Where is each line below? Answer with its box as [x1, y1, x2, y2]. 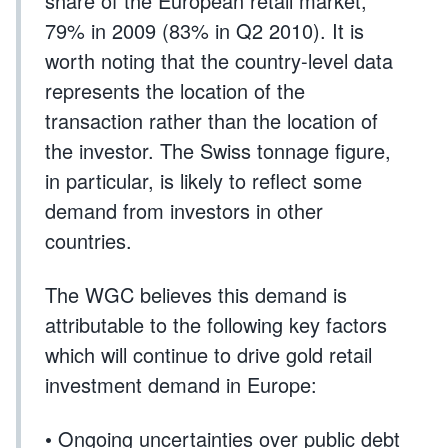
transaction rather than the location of [45, 106, 378, 135]
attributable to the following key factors [45, 310, 387, 339]
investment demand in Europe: [45, 370, 317, 399]
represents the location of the [45, 76, 305, 105]
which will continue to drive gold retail [45, 340, 372, 369]
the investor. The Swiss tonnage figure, [45, 136, 391, 165]
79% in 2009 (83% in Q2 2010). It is [45, 16, 364, 45]
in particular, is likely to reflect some [45, 166, 362, 195]
